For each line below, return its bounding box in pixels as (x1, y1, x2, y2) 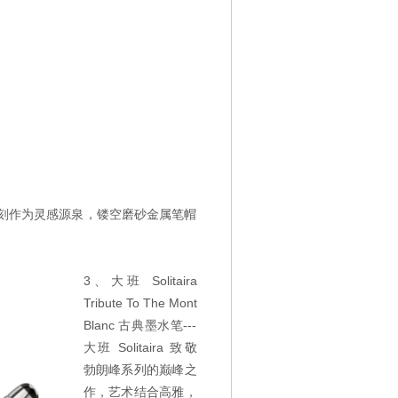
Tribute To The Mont (83, 296, 197, 310)
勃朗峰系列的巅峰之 (83, 362, 197, 377)
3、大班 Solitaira (83, 274, 197, 288)
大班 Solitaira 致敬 (83, 340, 197, 354)
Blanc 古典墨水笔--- (83, 318, 197, 332)
